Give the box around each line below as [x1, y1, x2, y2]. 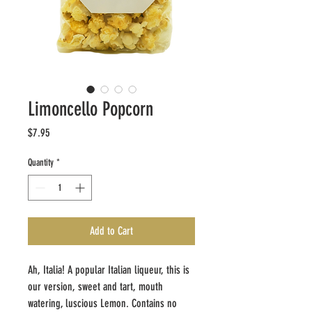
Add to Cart [90, 224, 133, 238]
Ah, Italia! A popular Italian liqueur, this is [28, 263, 189, 277]
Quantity [28, 157, 54, 169]
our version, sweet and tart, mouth [28, 280, 163, 294]
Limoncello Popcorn [28, 97, 153, 121]
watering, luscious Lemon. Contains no [28, 297, 177, 311]
